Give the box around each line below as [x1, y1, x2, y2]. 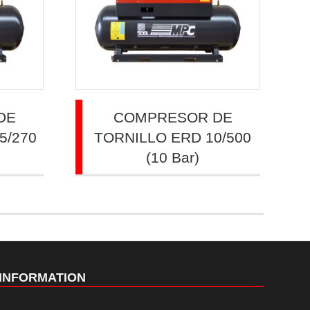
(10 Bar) [146, 149, 200, 165]
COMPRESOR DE [113, 109, 232, 125]
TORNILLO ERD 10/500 [94, 129, 252, 145]
